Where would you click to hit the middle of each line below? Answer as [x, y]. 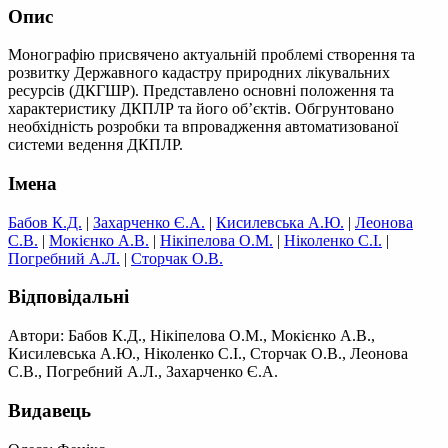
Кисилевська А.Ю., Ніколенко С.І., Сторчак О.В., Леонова [208, 354]
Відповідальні [68, 297]
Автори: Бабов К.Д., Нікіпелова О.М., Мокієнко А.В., [191, 336]
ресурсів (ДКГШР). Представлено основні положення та [201, 91]
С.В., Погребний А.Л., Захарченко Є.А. [143, 372]
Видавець [49, 410]
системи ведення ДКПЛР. [95, 145]
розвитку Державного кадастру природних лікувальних [199, 73]
